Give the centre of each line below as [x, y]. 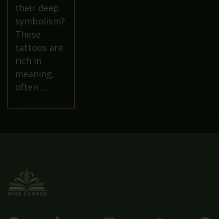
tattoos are [39, 48]
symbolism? [40, 21]
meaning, [35, 74]
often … [31, 87]
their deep [37, 8]
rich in [28, 61]
